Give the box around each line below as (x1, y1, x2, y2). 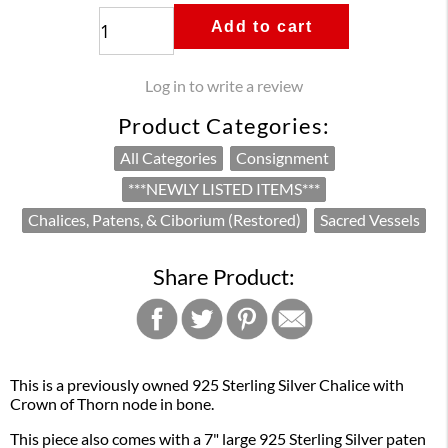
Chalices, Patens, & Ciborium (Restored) (28, 210, 301, 229)
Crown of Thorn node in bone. (10, 394, 214, 413)
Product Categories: (117, 113, 331, 138)
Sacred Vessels (320, 210, 420, 229)
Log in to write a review (145, 76, 303, 95)
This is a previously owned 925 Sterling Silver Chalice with (10, 375, 404, 394)
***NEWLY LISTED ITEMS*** (128, 179, 320, 198)
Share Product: (153, 264, 295, 289)
